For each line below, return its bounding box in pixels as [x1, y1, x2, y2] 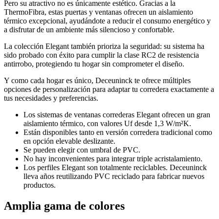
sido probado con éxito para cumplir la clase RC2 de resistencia [4, 50, 199, 59]
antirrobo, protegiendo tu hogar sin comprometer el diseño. [4, 59, 184, 68]
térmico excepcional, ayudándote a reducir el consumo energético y [4, 16, 211, 25]
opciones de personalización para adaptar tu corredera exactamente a [4, 85, 214, 93]
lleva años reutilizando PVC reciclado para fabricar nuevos [23, 172, 204, 180]
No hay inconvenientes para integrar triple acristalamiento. [23, 154, 202, 163]
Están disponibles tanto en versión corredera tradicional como [23, 128, 212, 136]
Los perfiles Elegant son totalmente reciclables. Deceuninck [23, 163, 207, 172]
